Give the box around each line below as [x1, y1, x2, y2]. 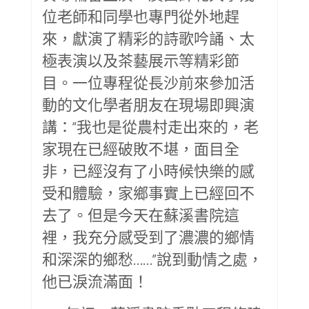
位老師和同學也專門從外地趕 [42, 6, 239, 25]
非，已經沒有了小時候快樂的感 [42, 161, 255, 179]
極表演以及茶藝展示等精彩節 [42, 50, 239, 69]
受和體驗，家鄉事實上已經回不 [42, 183, 255, 201]
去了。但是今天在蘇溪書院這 [42, 205, 239, 223]
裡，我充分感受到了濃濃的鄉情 [42, 227, 255, 246]
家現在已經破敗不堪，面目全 [42, 139, 239, 157]
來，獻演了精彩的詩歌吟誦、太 [42, 28, 255, 47]
